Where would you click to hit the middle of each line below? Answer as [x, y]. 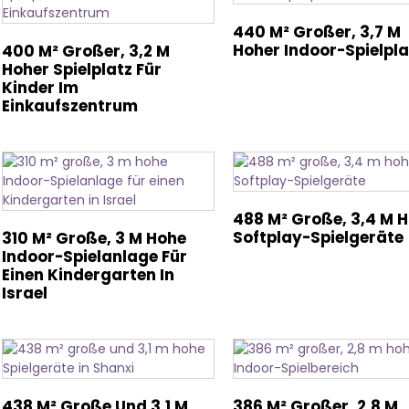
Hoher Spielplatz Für [82, 69]
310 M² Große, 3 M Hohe [94, 238]
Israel [25, 293]
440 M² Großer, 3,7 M [316, 32]
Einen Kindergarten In [88, 275]
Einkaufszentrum [70, 106]
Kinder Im [40, 88]
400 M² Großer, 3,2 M [86, 51]
